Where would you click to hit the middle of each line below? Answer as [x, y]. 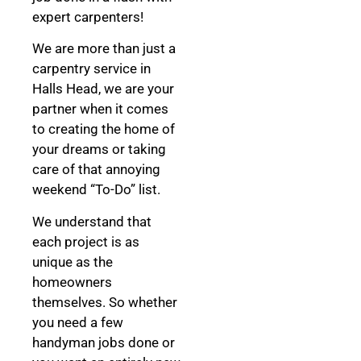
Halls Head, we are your [103, 89]
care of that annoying [96, 170]
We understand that [92, 221]
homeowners [72, 282]
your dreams [72, 149]
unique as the [73, 261]
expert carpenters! [89, 17]
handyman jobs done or [104, 342]
